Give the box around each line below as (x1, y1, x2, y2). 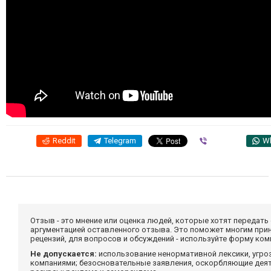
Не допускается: (30, 249, 97, 258)
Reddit (53, 135, 76, 145)
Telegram (104, 135, 136, 145)
